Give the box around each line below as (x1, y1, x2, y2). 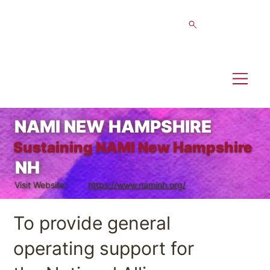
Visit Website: (14, 180, 67, 190)
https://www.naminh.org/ (88, 180, 186, 190)
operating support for (13, 237, 194, 259)
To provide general (13, 212, 171, 234)
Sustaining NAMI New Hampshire (13, 139, 253, 157)
